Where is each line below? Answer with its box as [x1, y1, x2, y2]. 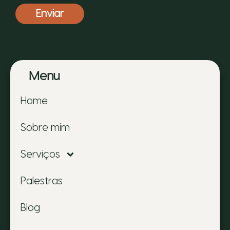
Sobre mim [21, 122, 70, 133]
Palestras [21, 176, 63, 186]
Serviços [21, 149, 60, 160]
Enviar [36, 8, 64, 19]
